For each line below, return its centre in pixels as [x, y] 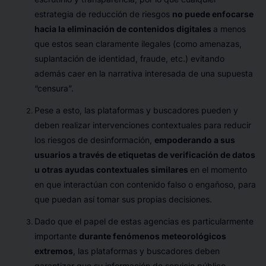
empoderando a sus [194, 140]
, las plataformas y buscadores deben [146, 251]
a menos [229, 28]
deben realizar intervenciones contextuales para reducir [142, 125]
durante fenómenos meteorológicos [152, 236]
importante [56, 236]
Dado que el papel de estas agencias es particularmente [144, 221]
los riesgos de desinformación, [94, 140]
